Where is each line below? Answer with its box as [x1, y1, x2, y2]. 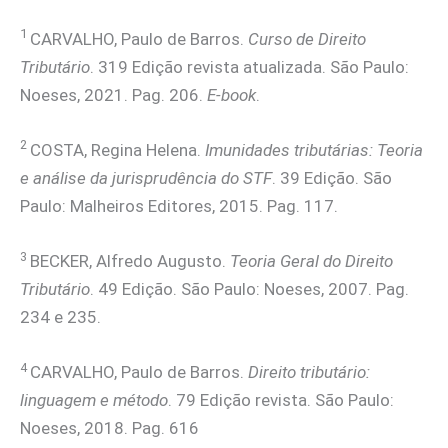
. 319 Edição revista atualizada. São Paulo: [90, 56, 409, 77]
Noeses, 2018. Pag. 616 [20, 418, 199, 439]
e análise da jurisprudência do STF [20, 167, 272, 188]
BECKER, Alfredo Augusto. [30, 250, 230, 271]
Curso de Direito [248, 28, 366, 49]
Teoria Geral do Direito [230, 250, 393, 271]
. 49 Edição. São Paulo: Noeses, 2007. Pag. [90, 278, 409, 299]
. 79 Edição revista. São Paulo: [168, 390, 394, 411]
